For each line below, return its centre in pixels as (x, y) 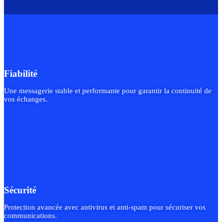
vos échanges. (26, 99)
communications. (30, 216)
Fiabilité (21, 74)
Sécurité (20, 190)
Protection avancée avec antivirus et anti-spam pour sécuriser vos (105, 207)
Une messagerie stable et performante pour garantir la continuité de (108, 91)
